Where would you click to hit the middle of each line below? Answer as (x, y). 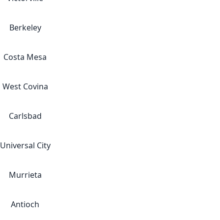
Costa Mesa (25, 57)
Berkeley (25, 27)
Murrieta (25, 175)
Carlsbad (25, 116)
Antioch (25, 204)
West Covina (25, 86)
